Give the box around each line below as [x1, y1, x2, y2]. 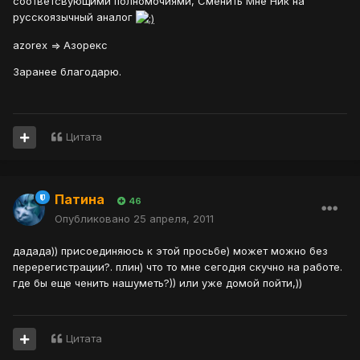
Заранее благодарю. [13, 64, 121, 78]
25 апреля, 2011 [133, 212, 214, 226]
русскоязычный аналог [13, 10, 136, 24]
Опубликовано [55, 212, 133, 226]
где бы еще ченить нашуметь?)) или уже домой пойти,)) [13, 276, 302, 290]
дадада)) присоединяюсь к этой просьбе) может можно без [13, 244, 328, 258]
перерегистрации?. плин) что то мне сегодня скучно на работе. [13, 260, 342, 274]
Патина [55, 191, 104, 208]
